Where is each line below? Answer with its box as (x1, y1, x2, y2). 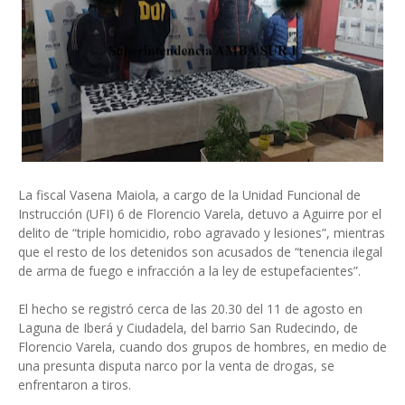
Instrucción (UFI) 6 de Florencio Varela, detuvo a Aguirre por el (18, 205, 381, 222)
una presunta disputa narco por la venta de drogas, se (18, 357, 334, 374)
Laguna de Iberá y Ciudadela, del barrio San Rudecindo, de (18, 319, 358, 336)
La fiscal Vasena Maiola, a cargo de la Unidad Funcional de (18, 186, 361, 203)
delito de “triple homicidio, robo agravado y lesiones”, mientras (18, 224, 385, 241)
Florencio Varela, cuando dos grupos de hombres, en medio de (18, 338, 387, 355)
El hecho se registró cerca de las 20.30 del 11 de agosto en (18, 300, 363, 317)
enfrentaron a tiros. (18, 376, 131, 393)
